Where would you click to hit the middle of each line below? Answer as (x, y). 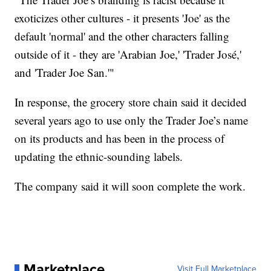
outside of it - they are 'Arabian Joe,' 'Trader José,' (128, 54)
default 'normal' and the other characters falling (122, 36)
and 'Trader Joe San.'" (65, 73)
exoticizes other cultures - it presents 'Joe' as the (122, 18)
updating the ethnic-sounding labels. (99, 157)
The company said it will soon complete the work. (130, 186)
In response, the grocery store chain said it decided (131, 102)
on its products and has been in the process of (120, 139)
